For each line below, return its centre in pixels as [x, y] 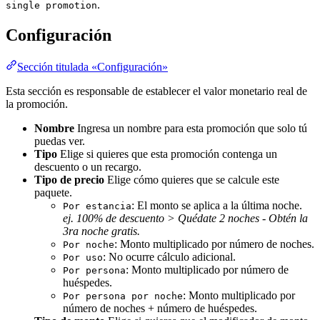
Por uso [83, 257]
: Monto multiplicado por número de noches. [214, 244]
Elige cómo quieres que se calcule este [192, 179]
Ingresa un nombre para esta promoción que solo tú [191, 128]
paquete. [53, 192]
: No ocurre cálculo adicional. [169, 256]
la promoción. [37, 104]
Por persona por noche [123, 296]
